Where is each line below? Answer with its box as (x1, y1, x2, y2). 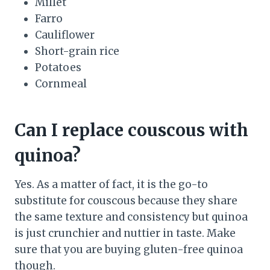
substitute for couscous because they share (14, 194, 237, 208)
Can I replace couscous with (14, 119, 248, 142)
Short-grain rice (35, 45, 119, 58)
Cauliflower (35, 28, 95, 42)
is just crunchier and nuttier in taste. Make (14, 227, 236, 240)
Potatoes (35, 61, 81, 75)
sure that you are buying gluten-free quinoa (14, 243, 243, 257)
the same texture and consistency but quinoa (14, 210, 248, 224)
